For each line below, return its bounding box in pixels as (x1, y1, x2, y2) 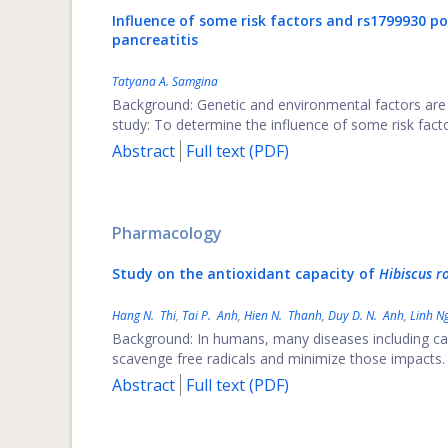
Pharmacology (112, 222, 222, 244)
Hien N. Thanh (244, 307, 322, 324)
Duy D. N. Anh (328, 307, 404, 324)
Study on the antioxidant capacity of (112, 264, 379, 283)
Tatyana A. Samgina (112, 73, 218, 90)
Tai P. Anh (182, 307, 238, 324)
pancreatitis (112, 30, 198, 49)
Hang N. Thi (112, 307, 176, 324)
